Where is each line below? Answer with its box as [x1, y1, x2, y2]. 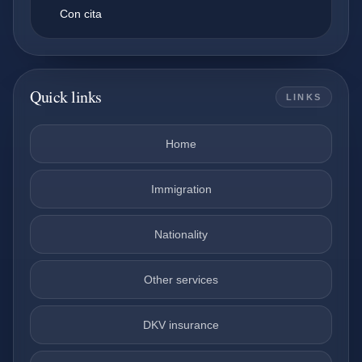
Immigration [150, 183, 212, 196]
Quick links [30, 86, 102, 107]
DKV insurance [143, 318, 219, 331]
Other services [144, 273, 218, 286]
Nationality [154, 228, 208, 241]
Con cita [60, 7, 102, 20]
